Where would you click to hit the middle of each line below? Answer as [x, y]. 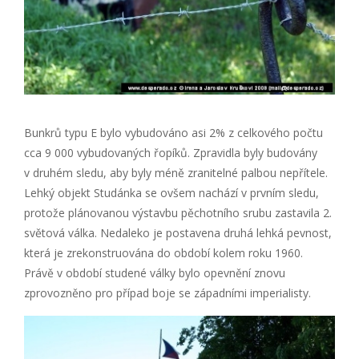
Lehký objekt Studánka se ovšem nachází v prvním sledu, [171, 192]
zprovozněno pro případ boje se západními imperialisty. [167, 292]
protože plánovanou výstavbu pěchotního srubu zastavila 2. [178, 212]
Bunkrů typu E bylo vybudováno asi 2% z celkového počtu [173, 132]
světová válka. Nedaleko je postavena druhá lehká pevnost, [178, 232]
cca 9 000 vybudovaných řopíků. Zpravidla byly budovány [171, 152]
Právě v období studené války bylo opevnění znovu [155, 272]
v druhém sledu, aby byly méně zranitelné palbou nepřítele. [176, 172]
